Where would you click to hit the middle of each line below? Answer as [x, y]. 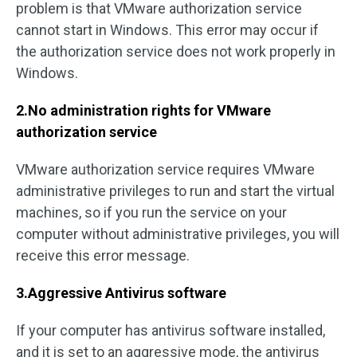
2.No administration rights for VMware [143, 110]
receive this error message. [104, 255]
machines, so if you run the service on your [151, 212]
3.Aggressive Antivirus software [121, 293]
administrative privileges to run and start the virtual [175, 191]
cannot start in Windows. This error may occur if [167, 30]
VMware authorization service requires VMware [165, 169]
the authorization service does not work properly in [176, 51]
